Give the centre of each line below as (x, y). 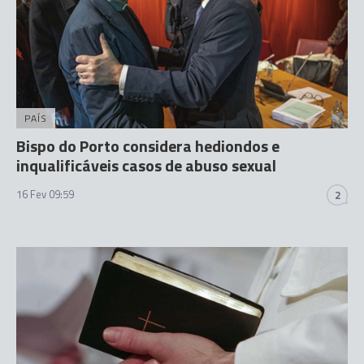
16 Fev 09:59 (45, 194)
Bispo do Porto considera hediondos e (148, 145)
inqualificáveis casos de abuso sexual (146, 165)
